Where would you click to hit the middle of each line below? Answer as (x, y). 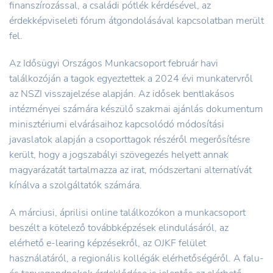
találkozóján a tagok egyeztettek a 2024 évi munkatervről (131, 78)
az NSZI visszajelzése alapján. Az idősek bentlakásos (122, 94)
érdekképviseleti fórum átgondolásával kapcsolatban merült (136, 20)
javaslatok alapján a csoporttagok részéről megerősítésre (129, 139)
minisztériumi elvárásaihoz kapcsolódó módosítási (117, 124)
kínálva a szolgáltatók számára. (76, 185)
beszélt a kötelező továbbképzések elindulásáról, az (119, 228)
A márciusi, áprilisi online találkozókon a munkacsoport (127, 212)
